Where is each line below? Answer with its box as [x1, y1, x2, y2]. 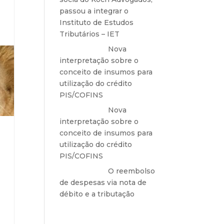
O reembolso [108, 166, 155, 175]
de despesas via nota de [59, 178, 147, 187]
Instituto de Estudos [59, 18, 134, 27]
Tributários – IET [59, 29, 120, 38]
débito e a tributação [59, 189, 135, 198]
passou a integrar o [59, 6, 129, 15]
